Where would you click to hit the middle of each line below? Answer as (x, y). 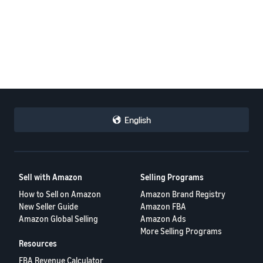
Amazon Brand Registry (183, 194)
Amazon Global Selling (58, 219)
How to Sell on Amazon (60, 194)
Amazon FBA (163, 207)
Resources (38, 244)
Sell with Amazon (50, 177)
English (138, 120)
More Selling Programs (181, 231)
